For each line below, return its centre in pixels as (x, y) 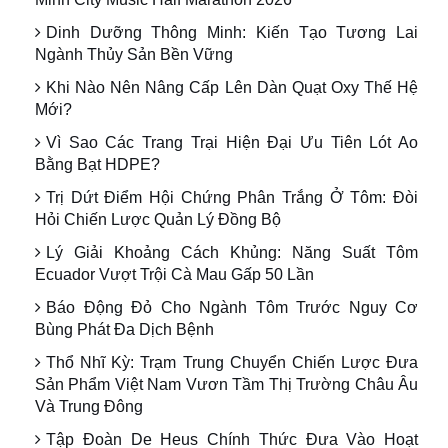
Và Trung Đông (89, 407)
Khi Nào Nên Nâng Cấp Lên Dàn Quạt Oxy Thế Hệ (232, 88)
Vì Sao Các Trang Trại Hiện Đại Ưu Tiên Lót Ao (232, 143)
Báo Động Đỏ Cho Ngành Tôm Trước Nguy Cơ (232, 308)
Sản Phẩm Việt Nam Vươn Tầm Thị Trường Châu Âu (226, 385)
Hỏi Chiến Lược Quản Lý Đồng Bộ (158, 220)
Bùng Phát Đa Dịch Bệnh (124, 330)
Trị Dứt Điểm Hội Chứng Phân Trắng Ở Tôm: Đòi (232, 198)
